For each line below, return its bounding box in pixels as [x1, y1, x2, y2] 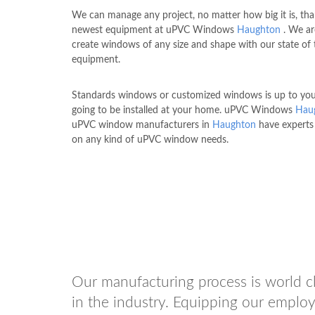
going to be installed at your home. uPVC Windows [72, 105, 295, 115]
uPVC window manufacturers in [72, 120, 212, 130]
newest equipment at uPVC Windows [72, 25, 237, 35]
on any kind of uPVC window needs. [72, 134, 229, 145]
